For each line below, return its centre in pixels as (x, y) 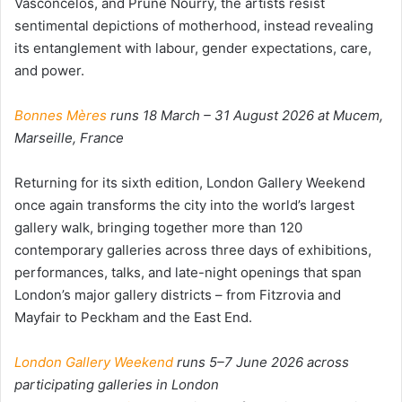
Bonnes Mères (61, 115)
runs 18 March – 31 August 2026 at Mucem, (245, 115)
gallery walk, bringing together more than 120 (158, 227)
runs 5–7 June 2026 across (261, 362)
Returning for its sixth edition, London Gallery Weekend (190, 182)
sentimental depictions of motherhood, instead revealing (194, 25)
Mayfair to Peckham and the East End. (133, 317)
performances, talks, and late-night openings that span (188, 272)
